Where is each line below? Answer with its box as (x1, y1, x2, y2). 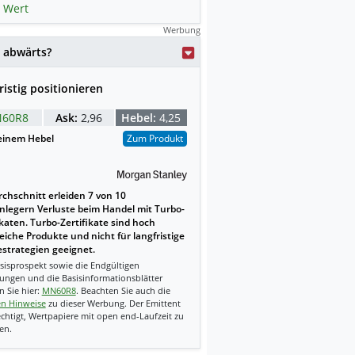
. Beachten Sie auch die (75, 284, 170, 296)
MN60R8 (41, 284, 76, 296)
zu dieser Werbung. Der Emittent (45, 296, 181, 309)
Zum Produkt (126, 131, 183, 145)
